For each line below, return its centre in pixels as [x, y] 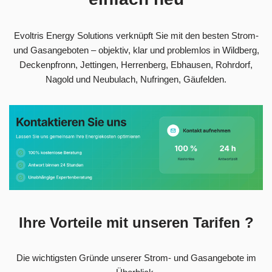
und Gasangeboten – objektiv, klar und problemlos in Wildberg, [136, 50]
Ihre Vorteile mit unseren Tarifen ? [136, 222]
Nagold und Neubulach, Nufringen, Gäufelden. [136, 79]
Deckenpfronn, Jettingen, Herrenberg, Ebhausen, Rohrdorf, [136, 64]
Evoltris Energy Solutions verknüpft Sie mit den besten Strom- [136, 35]
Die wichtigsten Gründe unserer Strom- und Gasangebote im [136, 257]
